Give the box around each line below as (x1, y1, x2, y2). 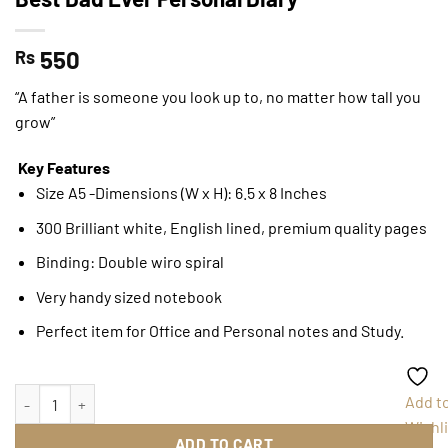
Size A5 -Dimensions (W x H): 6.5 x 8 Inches (35, 182, 327, 202)
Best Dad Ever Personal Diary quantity (14, 386, 318, 409)
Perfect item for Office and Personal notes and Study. (35, 321, 404, 341)
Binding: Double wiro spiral (35, 252, 224, 272)
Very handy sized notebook (35, 286, 222, 306)
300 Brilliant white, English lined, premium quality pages (35, 217, 427, 237)
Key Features (18, 157, 110, 177)
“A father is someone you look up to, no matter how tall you (15, 87, 421, 107)
